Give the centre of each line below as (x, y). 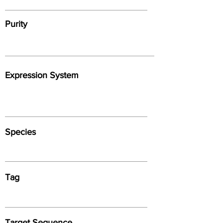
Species (20, 132)
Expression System (42, 75)
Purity (16, 24)
